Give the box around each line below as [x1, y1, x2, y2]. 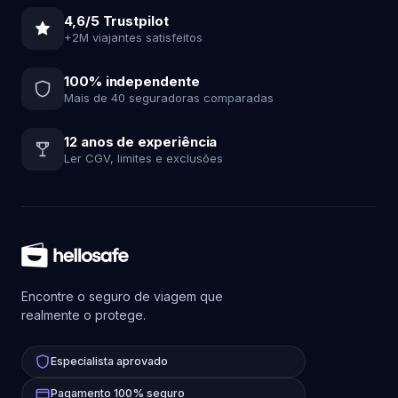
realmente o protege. [21, 307, 146, 322]
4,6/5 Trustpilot [64, 12, 169, 29]
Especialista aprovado [51, 354, 168, 368]
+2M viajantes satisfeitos [64, 29, 203, 44]
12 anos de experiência [64, 132, 218, 150]
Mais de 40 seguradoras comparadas [64, 90, 274, 105]
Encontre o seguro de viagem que [21, 289, 223, 304]
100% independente [64, 72, 200, 90]
